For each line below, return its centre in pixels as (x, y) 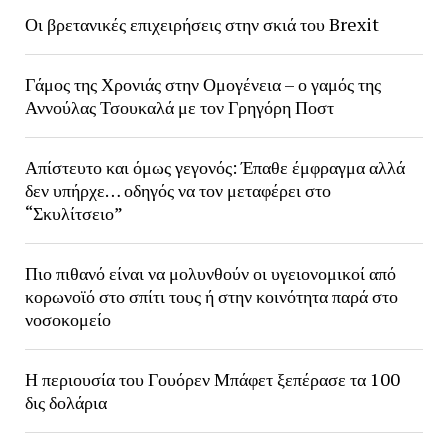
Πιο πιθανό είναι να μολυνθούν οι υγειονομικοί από (210, 273)
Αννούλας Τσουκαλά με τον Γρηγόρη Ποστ (179, 107)
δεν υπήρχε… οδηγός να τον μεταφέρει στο (177, 190)
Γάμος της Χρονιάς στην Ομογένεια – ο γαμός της (202, 84)
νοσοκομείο (67, 319)
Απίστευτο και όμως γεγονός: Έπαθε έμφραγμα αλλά (214, 167)
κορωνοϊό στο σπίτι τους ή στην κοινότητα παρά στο (211, 296)
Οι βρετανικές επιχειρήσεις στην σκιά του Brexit (201, 24)
